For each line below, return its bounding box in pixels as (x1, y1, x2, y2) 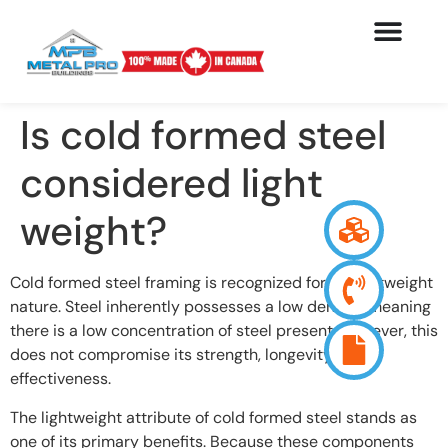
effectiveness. (10, 368, 111, 390)
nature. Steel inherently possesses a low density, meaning (10, 296, 431, 318)
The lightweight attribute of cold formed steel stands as (10, 406, 417, 428)
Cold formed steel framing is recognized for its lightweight (10, 272, 433, 294)
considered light (20, 157, 323, 210)
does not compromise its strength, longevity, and (10, 344, 366, 366)
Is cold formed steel (20, 109, 386, 162)
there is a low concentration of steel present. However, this (10, 320, 438, 342)
